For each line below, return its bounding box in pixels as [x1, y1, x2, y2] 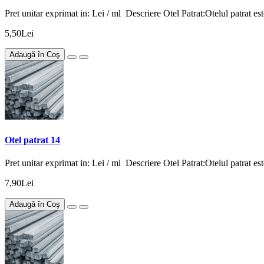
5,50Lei [5, 28, 34, 39]
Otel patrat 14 [5, 134, 60, 145]
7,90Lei [5, 177, 34, 188]
